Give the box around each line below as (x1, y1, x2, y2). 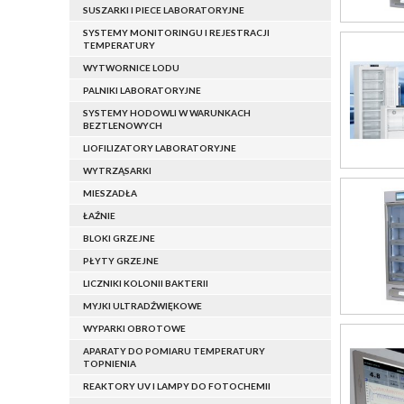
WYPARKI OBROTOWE (83, 323, 186, 335)
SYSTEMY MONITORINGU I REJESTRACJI (83, 27, 270, 39)
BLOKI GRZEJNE (83, 233, 155, 244)
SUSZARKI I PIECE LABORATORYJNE (83, 5, 244, 16)
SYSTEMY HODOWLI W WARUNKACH (83, 107, 251, 119)
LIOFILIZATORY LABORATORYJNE (83, 142, 236, 154)
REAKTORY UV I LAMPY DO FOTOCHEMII (83, 381, 271, 392)
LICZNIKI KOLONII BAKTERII (83, 278, 208, 289)
